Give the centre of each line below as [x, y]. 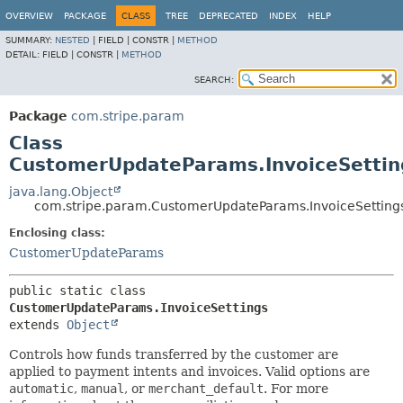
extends [38, 325]
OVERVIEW [29, 16]
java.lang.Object [61, 192]
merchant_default [206, 389]
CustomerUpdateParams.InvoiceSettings [139, 308]
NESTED [72, 40]
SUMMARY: [30, 40]
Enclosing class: [57, 233]
